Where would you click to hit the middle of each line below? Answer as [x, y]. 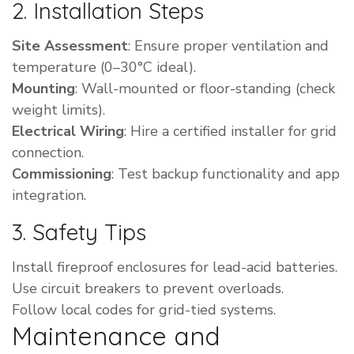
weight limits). [58, 110]
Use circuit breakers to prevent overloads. [148, 289]
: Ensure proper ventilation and [228, 46]
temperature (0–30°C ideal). [104, 68]
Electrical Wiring [68, 132]
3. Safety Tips [79, 232]
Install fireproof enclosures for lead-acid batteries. [175, 267]
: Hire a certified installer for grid [230, 132]
